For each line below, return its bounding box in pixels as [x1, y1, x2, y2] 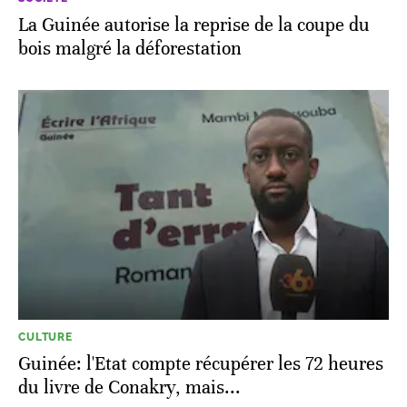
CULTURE [18, 330, 73, 343]
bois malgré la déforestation [18, 36, 242, 60]
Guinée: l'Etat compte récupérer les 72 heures [18, 352, 383, 375]
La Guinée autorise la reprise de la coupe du [18, 13, 370, 36]
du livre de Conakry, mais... [18, 375, 241, 399]
